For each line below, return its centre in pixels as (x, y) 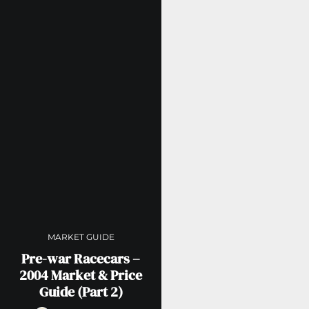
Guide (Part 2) (81, 291)
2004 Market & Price (81, 275)
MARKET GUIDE (81, 237)
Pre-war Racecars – (81, 258)
